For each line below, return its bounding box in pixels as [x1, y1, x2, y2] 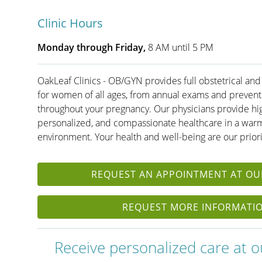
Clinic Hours [37, 15, 103, 32]
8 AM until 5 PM [146, 41, 213, 54]
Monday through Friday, [37, 41, 146, 54]
